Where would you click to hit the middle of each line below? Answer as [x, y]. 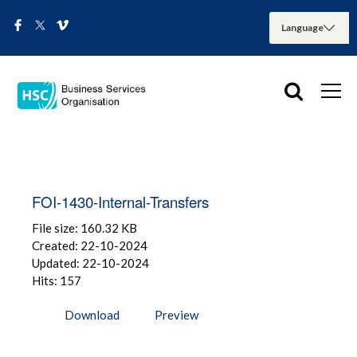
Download [92, 314]
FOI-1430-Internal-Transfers [120, 201]
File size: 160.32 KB [84, 228]
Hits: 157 [57, 280]
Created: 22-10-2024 [90, 245]
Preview [177, 314]
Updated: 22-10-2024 [90, 263]
